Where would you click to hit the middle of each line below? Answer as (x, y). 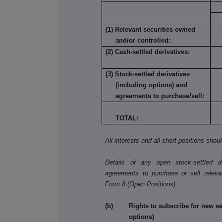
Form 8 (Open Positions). (141, 184)
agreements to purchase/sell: (160, 96)
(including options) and (152, 85)
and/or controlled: (143, 41)
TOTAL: (122, 118)
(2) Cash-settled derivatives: (148, 52)
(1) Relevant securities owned (151, 30)
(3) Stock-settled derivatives (148, 74)
